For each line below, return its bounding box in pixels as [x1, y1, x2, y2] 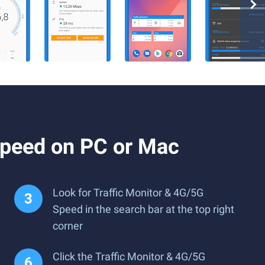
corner [53, 219, 83, 232]
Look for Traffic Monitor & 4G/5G [53, 186, 203, 199]
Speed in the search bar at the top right [53, 203, 234, 215]
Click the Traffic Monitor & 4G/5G [53, 250, 205, 263]
